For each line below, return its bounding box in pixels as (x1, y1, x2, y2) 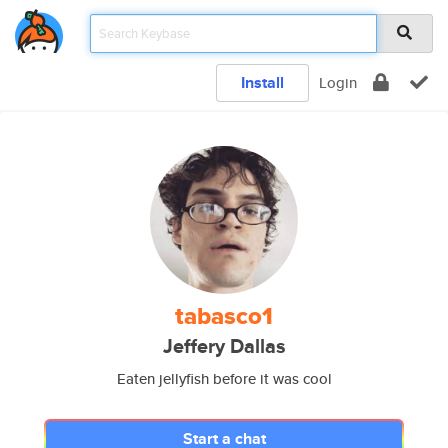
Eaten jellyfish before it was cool (116, 368, 332, 389)
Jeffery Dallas (162, 332, 286, 361)
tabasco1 (175, 298, 273, 334)
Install (241, 71, 284, 94)
